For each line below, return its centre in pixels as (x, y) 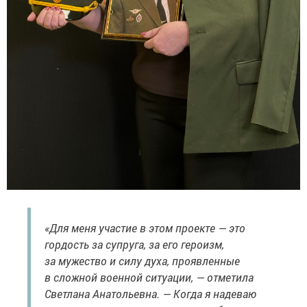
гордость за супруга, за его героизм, (134, 245)
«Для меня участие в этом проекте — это (145, 228)
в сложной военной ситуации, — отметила (149, 278)
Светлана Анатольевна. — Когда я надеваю (150, 294)
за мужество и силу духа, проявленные (142, 261)
